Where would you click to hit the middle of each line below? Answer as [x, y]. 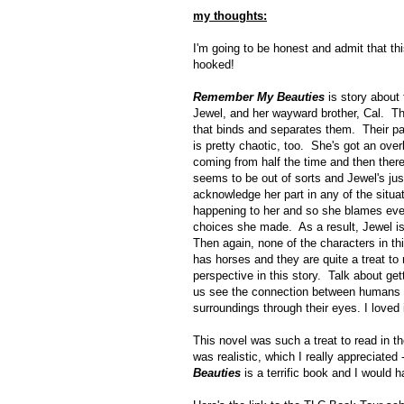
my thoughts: [230, 16]
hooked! [214, 65]
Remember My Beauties [259, 97]
